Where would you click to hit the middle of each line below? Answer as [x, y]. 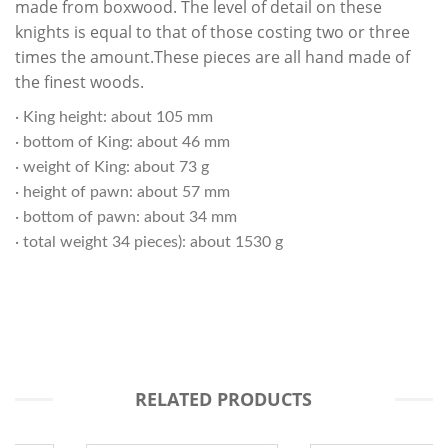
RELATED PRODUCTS [224, 398]
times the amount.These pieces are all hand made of [212, 56]
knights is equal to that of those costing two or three [212, 31]
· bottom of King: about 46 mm [124, 141]
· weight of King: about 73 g [114, 166]
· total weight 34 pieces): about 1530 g [149, 241]
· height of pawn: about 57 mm [124, 191]
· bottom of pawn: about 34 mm [128, 216]
